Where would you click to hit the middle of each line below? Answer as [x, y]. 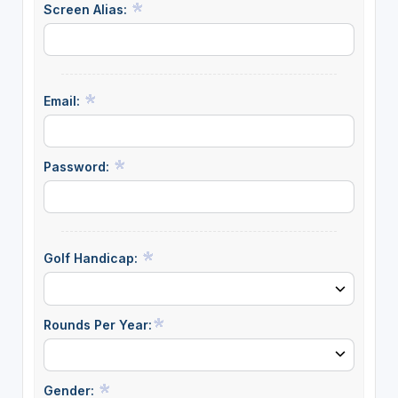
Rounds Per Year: [97, 324]
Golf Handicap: [92, 259]
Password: [78, 167]
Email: [63, 101]
